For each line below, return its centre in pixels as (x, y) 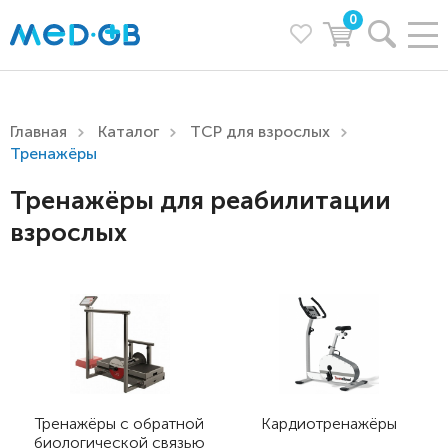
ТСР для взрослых (260, 131)
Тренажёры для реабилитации (200, 200)
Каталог (128, 131)
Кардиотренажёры (328, 423)
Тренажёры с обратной (119, 423)
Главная (38, 131)
